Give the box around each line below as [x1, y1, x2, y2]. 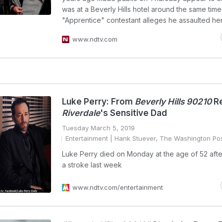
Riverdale [62, 108, 100, 118]
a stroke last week [62, 161, 122, 169]
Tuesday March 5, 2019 [62, 124, 135, 132]
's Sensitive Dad [100, 108, 167, 118]
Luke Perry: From [62, 97, 135, 107]
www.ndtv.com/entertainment [72, 183, 163, 191]
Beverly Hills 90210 [135, 97, 212, 107]
